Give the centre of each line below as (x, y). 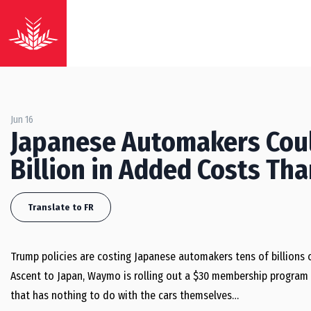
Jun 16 (22, 120)
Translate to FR (61, 207)
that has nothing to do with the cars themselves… (125, 295)
